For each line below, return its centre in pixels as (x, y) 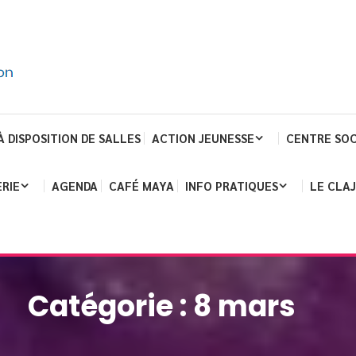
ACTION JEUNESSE (203, 138)
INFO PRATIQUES (232, 186)
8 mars (245, 306)
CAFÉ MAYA (142, 186)
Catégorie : (111, 306)
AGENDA (75, 186)
